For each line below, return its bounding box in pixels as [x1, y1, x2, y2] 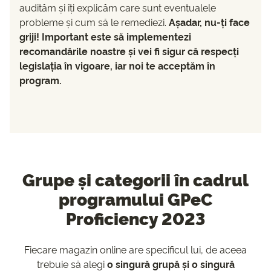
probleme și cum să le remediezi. [19, 15, 169, 29]
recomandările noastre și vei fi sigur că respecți [19, 44, 239, 58]
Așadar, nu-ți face [169, 15, 250, 29]
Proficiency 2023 [66, 206, 205, 230]
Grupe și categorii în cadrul [22, 168, 249, 191]
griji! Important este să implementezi [19, 30, 191, 44]
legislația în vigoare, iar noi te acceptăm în [19, 59, 215, 73]
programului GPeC [59, 187, 212, 211]
